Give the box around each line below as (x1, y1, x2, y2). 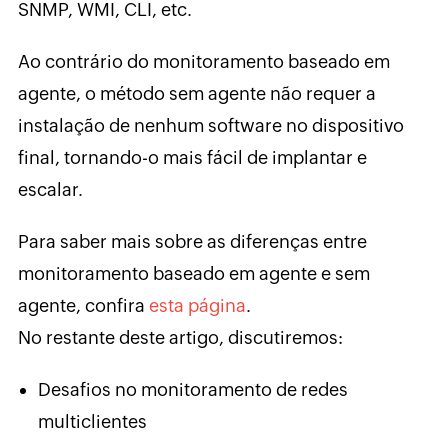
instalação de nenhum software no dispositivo (17, 115, 404, 137)
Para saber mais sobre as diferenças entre (17, 231, 367, 253)
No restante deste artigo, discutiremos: (17, 327, 343, 349)
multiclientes (37, 411, 147, 433)
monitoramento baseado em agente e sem (17, 263, 370, 285)
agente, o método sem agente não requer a (17, 83, 376, 105)
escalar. (17, 179, 83, 201)
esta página (148, 295, 246, 317)
